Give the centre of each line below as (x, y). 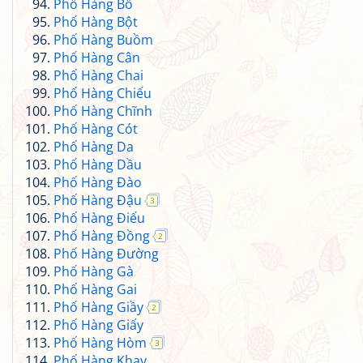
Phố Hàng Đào (98, 182)
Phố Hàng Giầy (98, 307)
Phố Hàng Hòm (100, 343)
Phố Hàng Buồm (103, 40)
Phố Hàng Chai (98, 75)
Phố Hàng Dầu (98, 164)
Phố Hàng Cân (97, 58)
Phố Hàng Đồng (102, 236)
